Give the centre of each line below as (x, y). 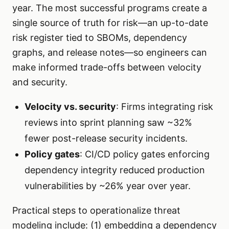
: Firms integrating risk (165, 107)
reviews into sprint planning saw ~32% (108, 123)
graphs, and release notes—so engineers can (110, 53)
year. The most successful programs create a (110, 8)
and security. (40, 82)
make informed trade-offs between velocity (107, 67)
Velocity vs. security (70, 107)
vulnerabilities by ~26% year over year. (108, 186)
